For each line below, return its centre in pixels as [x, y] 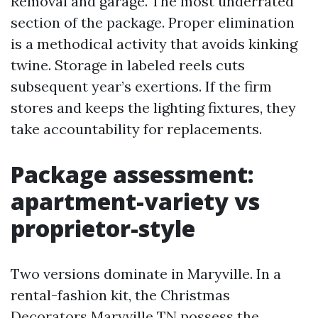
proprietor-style [103, 228]
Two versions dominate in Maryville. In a [146, 274]
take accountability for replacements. [136, 129]
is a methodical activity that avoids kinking [154, 44]
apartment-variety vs [135, 201]
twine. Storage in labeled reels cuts [128, 65]
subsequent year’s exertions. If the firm [141, 86]
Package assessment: [132, 174]
